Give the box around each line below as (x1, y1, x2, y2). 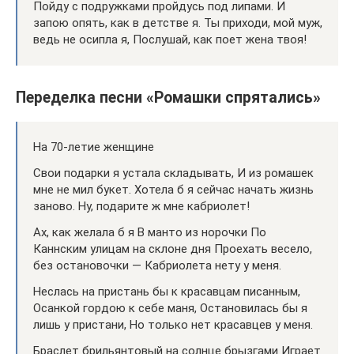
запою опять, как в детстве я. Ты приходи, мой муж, (33, 16, 322, 31)
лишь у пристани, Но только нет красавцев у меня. (33, 317, 313, 332)
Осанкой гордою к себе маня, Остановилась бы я (33, 300, 307, 315)
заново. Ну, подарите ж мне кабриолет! (33, 198, 250, 213)
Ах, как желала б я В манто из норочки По (33, 224, 266, 239)
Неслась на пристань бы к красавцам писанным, (33, 284, 300, 299)
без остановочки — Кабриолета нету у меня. (33, 258, 281, 273)
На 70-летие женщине (33, 139, 154, 154)
